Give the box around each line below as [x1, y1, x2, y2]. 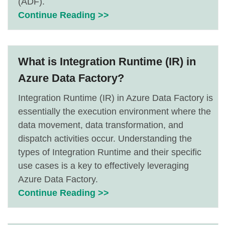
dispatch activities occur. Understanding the [18, 134, 192, 144]
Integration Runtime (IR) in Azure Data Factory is [18, 93, 213, 103]
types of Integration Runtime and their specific [18, 147, 201, 157]
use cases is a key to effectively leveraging [18, 161, 189, 171]
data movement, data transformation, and [18, 120, 183, 130]
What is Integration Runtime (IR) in [18, 55, 196, 68]
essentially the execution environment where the [18, 106, 211, 117]
